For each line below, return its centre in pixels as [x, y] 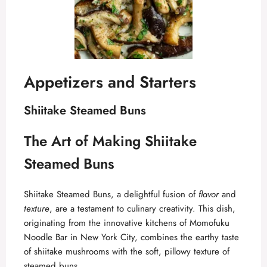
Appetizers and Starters [110, 82]
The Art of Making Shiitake [110, 141]
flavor [209, 194]
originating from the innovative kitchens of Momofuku [127, 223]
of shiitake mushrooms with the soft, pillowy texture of [127, 251]
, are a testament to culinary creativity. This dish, [142, 208]
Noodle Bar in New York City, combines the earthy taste [131, 237]
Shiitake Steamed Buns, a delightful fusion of [111, 194]
